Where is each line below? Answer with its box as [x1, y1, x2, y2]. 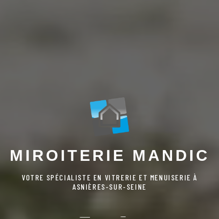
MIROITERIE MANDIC [9, 146, 210, 164]
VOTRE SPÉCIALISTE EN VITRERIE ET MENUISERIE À [21, 172, 197, 182]
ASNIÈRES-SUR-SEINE [72, 181, 147, 191]
